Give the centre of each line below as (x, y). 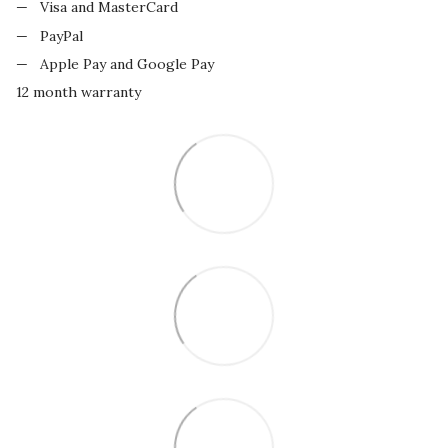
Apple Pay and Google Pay (127, 63)
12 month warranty (78, 92)
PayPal (61, 35)
